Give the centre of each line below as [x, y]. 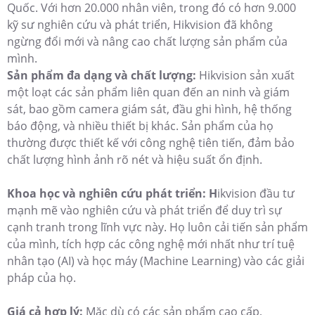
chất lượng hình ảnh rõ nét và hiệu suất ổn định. [135, 159]
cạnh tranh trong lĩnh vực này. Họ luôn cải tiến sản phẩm [157, 227]
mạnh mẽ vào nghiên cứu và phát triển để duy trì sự [144, 210]
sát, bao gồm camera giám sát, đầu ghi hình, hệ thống [149, 109]
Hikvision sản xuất [245, 75]
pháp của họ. [41, 277]
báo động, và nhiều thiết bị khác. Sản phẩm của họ [140, 126]
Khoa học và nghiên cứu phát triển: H [112, 193]
